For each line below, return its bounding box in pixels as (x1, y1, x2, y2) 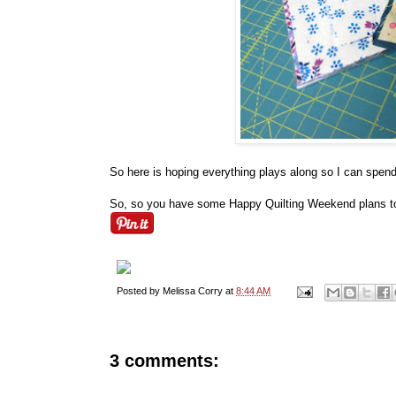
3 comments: (110, 350, 219, 370)
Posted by (117, 286, 163, 297)
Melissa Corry (163, 286, 223, 297)
